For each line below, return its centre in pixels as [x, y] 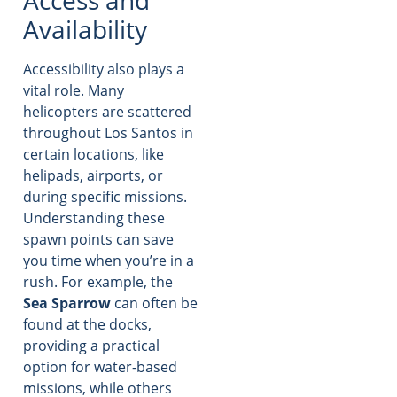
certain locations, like [93, 154]
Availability [85, 29]
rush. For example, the [98, 281]
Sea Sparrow [67, 303]
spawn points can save [98, 239]
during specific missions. [105, 196]
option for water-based [100, 366]
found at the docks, [87, 324]
